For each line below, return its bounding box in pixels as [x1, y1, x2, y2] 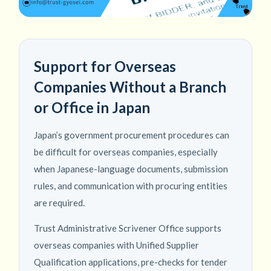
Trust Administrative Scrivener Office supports [34, 223, 221, 234]
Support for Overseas [34, 57, 176, 76]
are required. [34, 197, 85, 209]
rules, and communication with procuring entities [34, 180, 227, 192]
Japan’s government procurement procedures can [34, 129, 229, 141]
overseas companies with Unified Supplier [34, 240, 199, 251]
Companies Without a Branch [34, 78, 226, 96]
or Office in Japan [34, 99, 150, 117]
